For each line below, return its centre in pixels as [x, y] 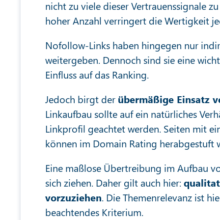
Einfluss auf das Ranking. [97, 74]
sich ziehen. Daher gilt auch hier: [114, 182]
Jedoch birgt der [82, 99]
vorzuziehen [73, 197]
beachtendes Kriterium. [94, 212]
